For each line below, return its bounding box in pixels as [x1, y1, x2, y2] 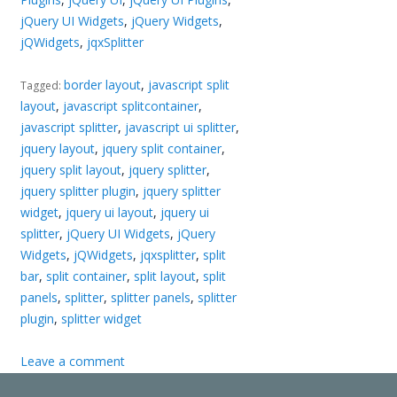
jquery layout [20, 139, 96, 157]
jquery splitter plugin [20, 182, 136, 199]
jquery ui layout [66, 203, 154, 221]
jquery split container [102, 139, 222, 157]
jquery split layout [20, 160, 122, 178]
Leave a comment [20, 352, 126, 370]
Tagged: [20, 77, 65, 93]
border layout [64, 75, 142, 93]
